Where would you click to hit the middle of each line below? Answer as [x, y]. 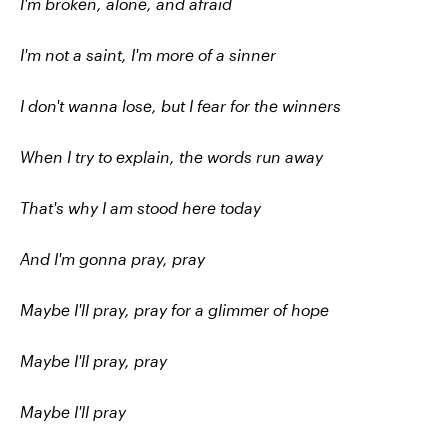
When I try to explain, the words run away [171, 156]
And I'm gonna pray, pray [112, 258]
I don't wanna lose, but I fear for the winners [180, 105]
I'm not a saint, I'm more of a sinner [148, 54]
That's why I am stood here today [140, 207]
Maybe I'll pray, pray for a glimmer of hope [174, 309]
